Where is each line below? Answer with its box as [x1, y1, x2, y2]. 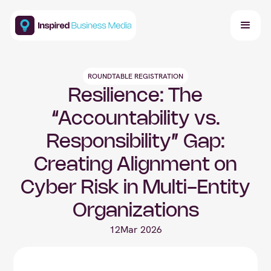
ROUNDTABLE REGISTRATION [88, 71, 183, 81]
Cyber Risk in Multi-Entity [21, 179, 250, 197]
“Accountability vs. [51, 110, 220, 128]
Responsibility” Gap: [46, 133, 225, 151]
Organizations [72, 202, 199, 220]
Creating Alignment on [34, 156, 237, 174]
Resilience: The [68, 87, 203, 105]
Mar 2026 [120, 223, 162, 236]
